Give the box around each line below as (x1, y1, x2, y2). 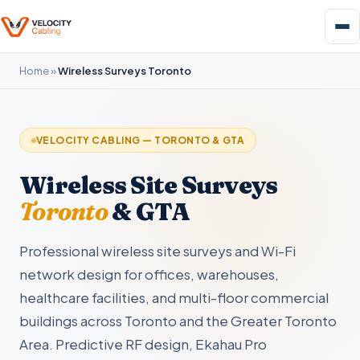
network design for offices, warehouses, (19, 265, 279, 283)
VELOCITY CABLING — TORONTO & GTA (36, 134, 245, 146)
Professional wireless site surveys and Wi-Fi (19, 242, 296, 260)
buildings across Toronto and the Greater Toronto (19, 312, 337, 329)
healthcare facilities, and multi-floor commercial (19, 288, 329, 306)
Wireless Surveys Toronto (58, 64, 191, 77)
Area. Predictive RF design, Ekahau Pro (19, 335, 267, 353)
